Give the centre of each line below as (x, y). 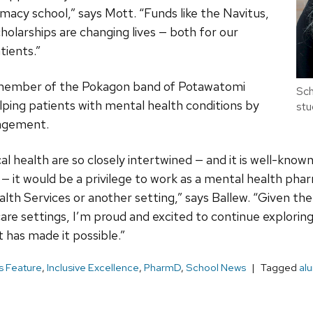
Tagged (280, 268)
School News (216, 268)
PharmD (162, 268)
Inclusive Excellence (93, 268)
